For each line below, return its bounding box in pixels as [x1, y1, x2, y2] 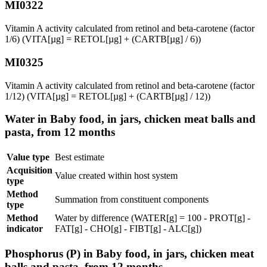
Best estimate [55, 152, 104, 162]
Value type [7, 152, 49, 162]
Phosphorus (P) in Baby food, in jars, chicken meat [5, 247, 254, 260]
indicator [7, 223, 43, 234]
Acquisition [7, 165, 52, 175]
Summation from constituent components [55, 194, 209, 204]
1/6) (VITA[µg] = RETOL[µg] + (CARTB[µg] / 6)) [5, 34, 201, 45]
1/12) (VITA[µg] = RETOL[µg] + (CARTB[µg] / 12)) [5, 91, 210, 101]
